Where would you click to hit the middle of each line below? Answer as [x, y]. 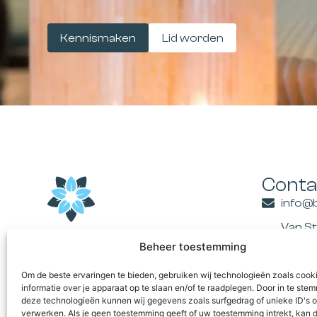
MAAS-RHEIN [113, 260]
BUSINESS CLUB [128, 239]
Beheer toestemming [193, 247]
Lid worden [192, 38]
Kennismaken [98, 38]
